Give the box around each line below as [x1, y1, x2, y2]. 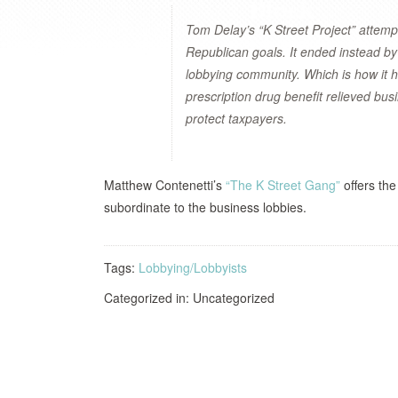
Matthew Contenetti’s [104, 176, 226, 194]
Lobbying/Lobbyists [139, 259, 247, 276]
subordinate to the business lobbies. [104, 198, 306, 216]
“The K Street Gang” [226, 176, 340, 194]
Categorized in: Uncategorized [104, 289, 275, 306]
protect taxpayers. [186, 109, 287, 127]
